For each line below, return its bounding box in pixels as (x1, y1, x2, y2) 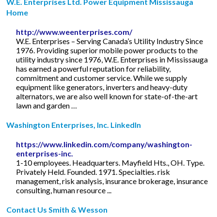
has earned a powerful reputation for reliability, (16, 63, 171, 73)
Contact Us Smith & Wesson (6, 204, 108, 214)
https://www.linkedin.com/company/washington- (16, 139, 193, 149)
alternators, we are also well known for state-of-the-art (16, 91, 198, 101)
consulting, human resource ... (16, 185, 112, 195)
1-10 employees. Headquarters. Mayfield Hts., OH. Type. (16, 157, 205, 167)
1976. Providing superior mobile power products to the (16, 45, 198, 55)
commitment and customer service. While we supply (16, 73, 187, 82)
